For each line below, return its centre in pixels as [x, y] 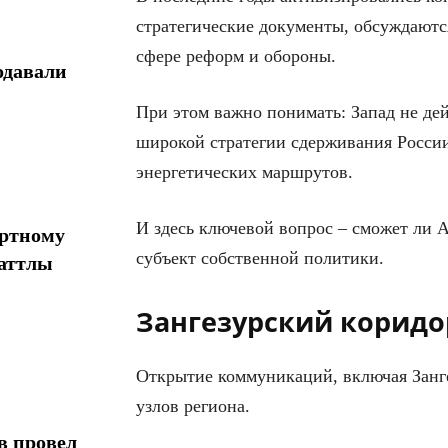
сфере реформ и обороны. [236, 55]
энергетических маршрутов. [244, 171]
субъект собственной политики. [260, 257]
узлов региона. [193, 405]
